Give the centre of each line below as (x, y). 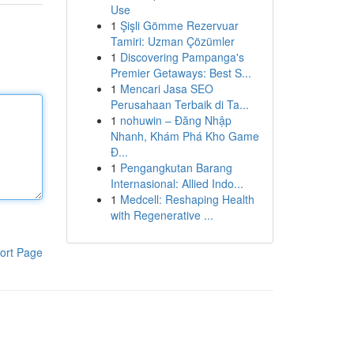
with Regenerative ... (162, 215)
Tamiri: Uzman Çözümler (172, 41)
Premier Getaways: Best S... (181, 73)
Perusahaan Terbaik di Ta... (179, 104)
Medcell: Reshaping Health (187, 199)
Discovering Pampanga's (182, 57)
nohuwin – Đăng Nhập (175, 120)
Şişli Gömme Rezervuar (179, 25)
